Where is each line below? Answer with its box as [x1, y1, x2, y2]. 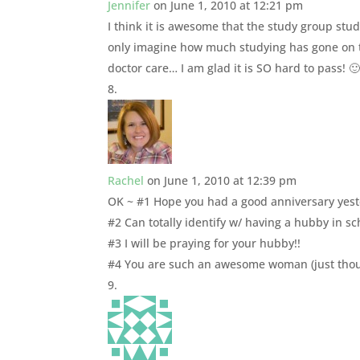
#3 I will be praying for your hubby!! [108, 235, 301, 251]
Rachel [108, 172, 145, 188]
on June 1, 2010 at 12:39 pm [147, 172, 297, 188]
